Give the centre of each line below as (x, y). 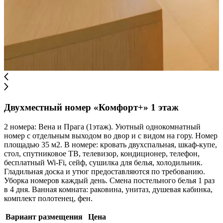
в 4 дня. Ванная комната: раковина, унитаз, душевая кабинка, (108, 189)
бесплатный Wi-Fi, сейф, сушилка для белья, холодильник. (103, 162)
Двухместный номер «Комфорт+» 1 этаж (91, 107)
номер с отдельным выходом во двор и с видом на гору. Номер (111, 135)
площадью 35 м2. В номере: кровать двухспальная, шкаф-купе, (111, 144)
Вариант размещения (44, 217)
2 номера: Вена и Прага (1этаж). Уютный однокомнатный (102, 126)
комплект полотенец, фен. (48, 198)
